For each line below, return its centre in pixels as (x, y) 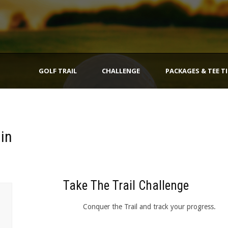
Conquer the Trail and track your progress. (148, 207)
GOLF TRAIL (59, 71)
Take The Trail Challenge (126, 186)
